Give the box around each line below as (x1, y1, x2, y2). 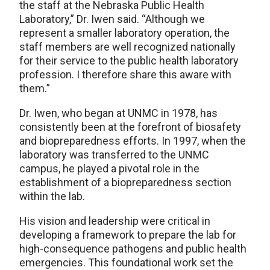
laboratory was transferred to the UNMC (19, 148, 209, 161)
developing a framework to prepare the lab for (19, 228, 236, 241)
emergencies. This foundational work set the (19, 256, 233, 269)
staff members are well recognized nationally (19, 40, 236, 53)
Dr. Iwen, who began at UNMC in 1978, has (19, 106, 218, 119)
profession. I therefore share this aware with (19, 67, 231, 81)
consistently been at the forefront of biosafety (19, 120, 241, 133)
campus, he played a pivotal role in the (19, 162, 199, 175)
